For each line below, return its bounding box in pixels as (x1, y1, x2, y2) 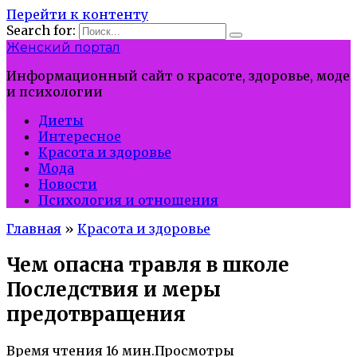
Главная (6, 221, 61, 237)
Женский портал (6, 40, 120, 55)
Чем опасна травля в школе (6, 252, 289, 277)
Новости (38, 176, 97, 192)
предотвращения (6, 301, 186, 327)
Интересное (38, 128, 121, 144)
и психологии (6, 84, 103, 100)
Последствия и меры (6, 277, 221, 302)
